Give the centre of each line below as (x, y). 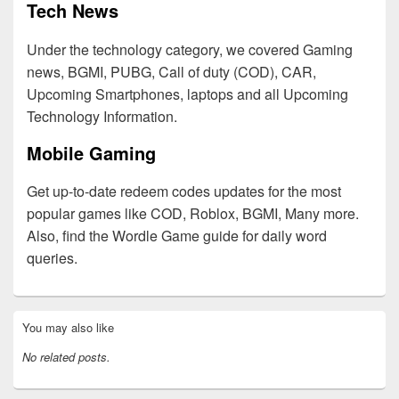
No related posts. (66, 356)
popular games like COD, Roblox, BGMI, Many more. (193, 213)
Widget (30, 349)
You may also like (68, 327)
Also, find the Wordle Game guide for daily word (177, 235)
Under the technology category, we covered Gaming (190, 49)
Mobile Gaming (91, 152)
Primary (33, 317)
